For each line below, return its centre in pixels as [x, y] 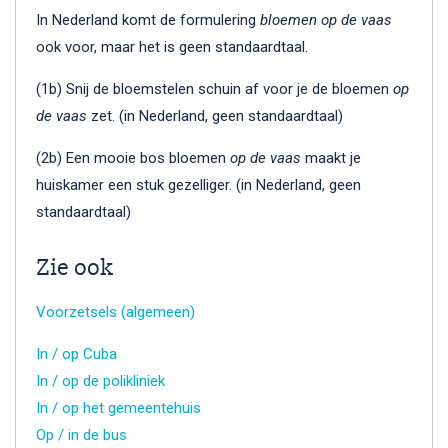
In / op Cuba [76, 353]
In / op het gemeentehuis [118, 407]
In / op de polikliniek [100, 380]
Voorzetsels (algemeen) [115, 311]
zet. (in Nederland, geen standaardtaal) [215, 115]
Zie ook [74, 268]
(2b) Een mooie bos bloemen [133, 157]
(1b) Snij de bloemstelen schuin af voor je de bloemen [214, 88]
